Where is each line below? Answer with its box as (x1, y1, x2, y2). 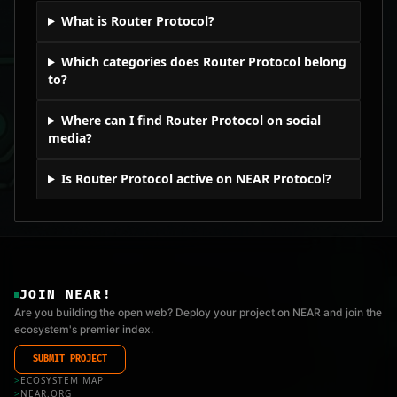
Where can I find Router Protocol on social (60, 112, 321, 128)
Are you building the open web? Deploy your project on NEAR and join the (14, 306, 382, 319)
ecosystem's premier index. (14, 323, 153, 336)
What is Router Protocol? (60, 12, 214, 29)
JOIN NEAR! (19, 287, 112, 302)
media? (48, 129, 92, 146)
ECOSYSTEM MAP (20, 374, 104, 386)
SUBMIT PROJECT (33, 354, 107, 364)
